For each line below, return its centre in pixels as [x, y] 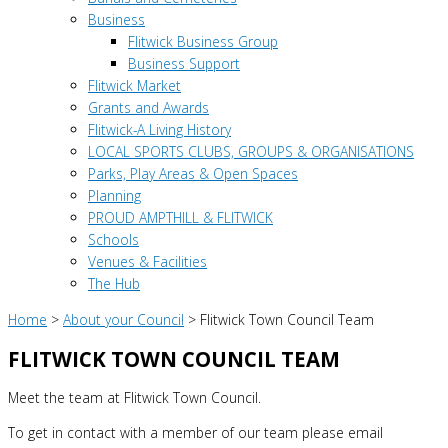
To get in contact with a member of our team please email [197, 433]
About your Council [123, 319]
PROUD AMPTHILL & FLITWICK [180, 218]
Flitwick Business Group [203, 42]
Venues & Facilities [147, 262]
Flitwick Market [134, 86]
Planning [114, 196]
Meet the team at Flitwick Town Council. [134, 397]
